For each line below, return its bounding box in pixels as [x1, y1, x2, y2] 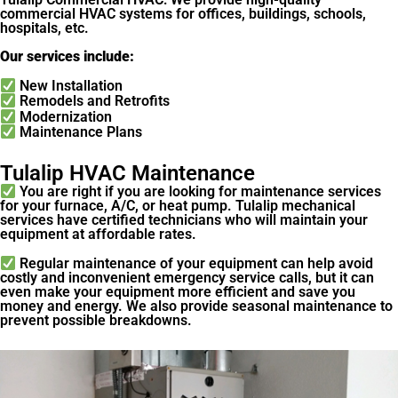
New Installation [16, 77, 123, 95]
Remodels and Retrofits [16, 92, 171, 110]
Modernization [16, 108, 113, 126]
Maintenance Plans [16, 123, 143, 141]
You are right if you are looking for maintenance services [16, 183, 382, 201]
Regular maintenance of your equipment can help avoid [16, 255, 374, 273]
